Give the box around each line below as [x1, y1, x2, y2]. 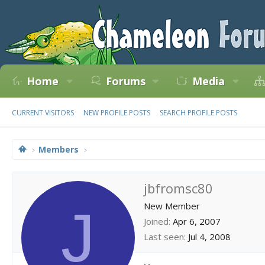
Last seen [144, 230, 184, 243]
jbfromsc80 [144, 179, 213, 197]
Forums [105, 74, 146, 88]
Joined [144, 215, 169, 227]
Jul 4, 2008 [188, 230, 231, 243]
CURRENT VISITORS [12, 108, 74, 118]
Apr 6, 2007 [173, 215, 221, 227]
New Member [144, 199, 200, 212]
